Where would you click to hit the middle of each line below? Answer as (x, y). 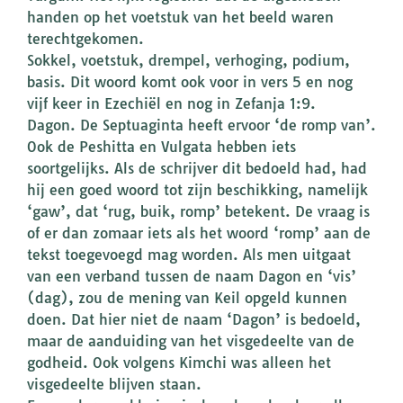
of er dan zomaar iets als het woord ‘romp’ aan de (199, 233)
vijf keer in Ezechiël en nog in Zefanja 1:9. (171, 104)
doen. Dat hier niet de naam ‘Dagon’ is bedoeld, (194, 320)
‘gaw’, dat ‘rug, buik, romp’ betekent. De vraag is (198, 212)
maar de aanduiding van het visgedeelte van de (191, 341)
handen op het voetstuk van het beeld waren (180, 18)
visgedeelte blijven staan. (114, 385)
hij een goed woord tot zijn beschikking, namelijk (197, 190)
